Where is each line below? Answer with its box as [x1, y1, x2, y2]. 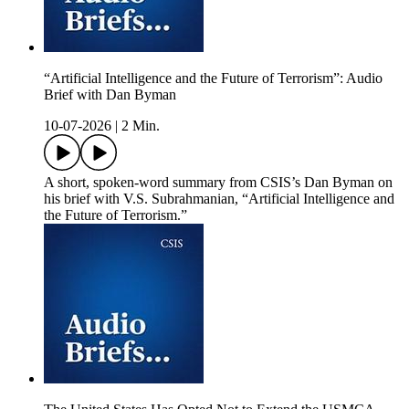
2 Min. [121, 118, 160, 134]
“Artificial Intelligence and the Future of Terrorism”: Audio [44, 70, 383, 87]
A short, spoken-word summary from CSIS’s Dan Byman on [44, 174, 393, 191]
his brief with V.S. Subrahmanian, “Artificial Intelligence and [44, 191, 394, 207]
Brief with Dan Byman [44, 87, 176, 103]
